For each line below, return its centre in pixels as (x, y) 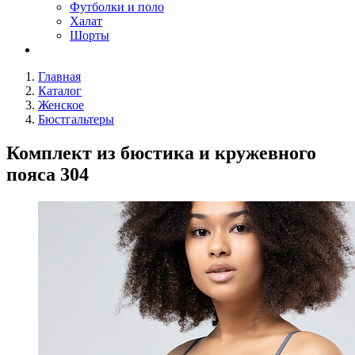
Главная (59, 76)
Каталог (60, 91)
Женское (61, 105)
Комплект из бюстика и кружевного (161, 153)
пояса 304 (48, 174)
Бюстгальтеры (76, 119)
